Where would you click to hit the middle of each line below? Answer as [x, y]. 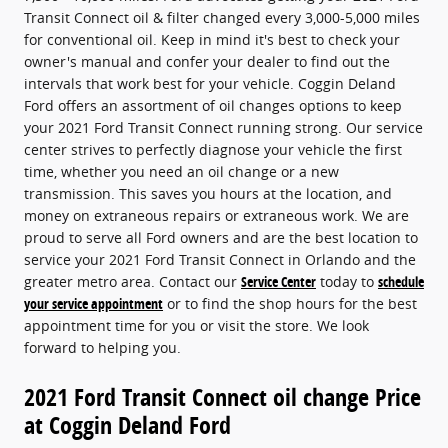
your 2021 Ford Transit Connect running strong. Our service [223, 127]
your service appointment [93, 303]
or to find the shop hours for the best [290, 303]
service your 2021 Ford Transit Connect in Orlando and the [220, 259]
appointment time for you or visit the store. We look [196, 325]
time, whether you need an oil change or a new [181, 171]
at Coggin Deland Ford [127, 424]
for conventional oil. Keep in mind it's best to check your [212, 39]
